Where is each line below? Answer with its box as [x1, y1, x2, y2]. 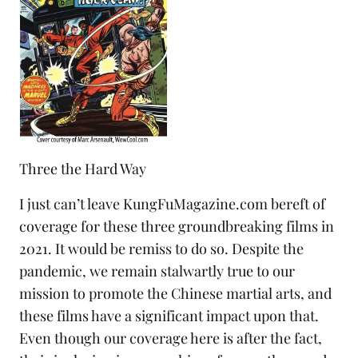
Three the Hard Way [19, 159, 146, 179]
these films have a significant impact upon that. [19, 306, 319, 326]
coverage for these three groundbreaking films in [19, 217, 334, 237]
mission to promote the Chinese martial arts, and [19, 284, 332, 304]
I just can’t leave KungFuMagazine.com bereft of [19, 194, 325, 214]
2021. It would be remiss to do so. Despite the [19, 239, 304, 259]
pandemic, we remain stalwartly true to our [19, 261, 295, 281]
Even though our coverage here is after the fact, [19, 328, 322, 348]
